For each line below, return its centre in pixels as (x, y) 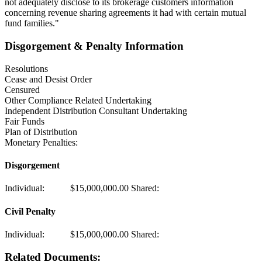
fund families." (32, 23)
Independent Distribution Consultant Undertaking (96, 111)
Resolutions (26, 68)
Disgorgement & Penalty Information (94, 46)
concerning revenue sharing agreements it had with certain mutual (125, 13)
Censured (22, 89)
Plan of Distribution (41, 132)
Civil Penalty (30, 211)
